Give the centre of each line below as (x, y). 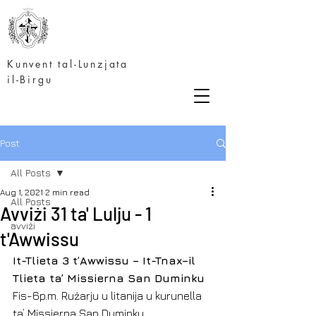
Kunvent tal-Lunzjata (68, 64)
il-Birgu (30, 79)
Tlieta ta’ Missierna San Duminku (109, 278)
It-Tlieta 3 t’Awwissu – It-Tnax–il (106, 260)
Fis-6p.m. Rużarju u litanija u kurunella (109, 296)
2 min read (67, 192)
